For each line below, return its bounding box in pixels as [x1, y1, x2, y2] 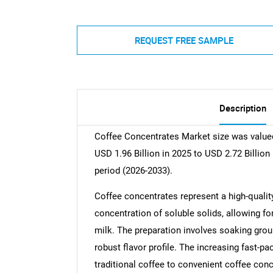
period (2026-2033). [94, 165, 172, 177]
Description [219, 102, 266, 115]
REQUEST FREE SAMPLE [134, 34, 233, 46]
